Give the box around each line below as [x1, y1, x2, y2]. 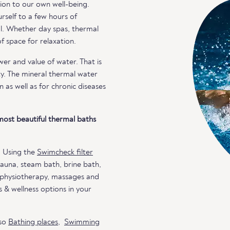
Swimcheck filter [37, 148, 93, 157]
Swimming [64, 218, 100, 226]
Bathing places [8, 218, 58, 226]
